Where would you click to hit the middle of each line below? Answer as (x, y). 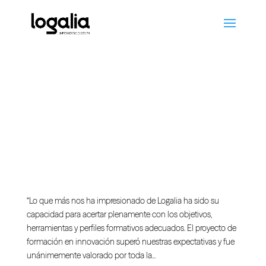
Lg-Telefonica (53, 155)
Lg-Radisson (51, 121)
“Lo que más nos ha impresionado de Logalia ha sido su (123, 201)
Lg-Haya (43, 86)
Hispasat (44, 189)
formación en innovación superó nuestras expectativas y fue (130, 242)
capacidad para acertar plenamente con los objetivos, (119, 214)
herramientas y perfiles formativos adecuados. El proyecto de (131, 228)
